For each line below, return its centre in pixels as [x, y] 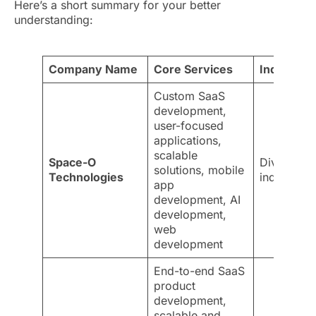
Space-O [72, 163]
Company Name [93, 69]
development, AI [197, 200]
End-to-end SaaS [199, 271]
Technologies [86, 177]
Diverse [280, 163]
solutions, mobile [199, 170]
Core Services [193, 69]
